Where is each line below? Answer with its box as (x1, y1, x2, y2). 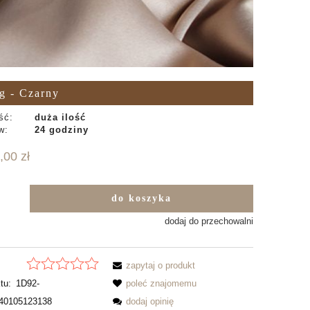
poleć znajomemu (126, 277, 197, 289)
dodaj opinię (126, 295, 174, 307)
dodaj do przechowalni (164, 216, 253, 227)
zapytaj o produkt (126, 259, 196, 271)
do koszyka (111, 193, 172, 204)
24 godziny (34, 125, 89, 136)
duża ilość (34, 112, 86, 123)
